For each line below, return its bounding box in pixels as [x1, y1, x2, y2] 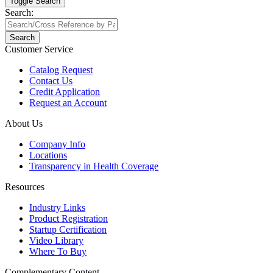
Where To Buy [29, 246, 87, 257]
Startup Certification [29, 224, 107, 235]
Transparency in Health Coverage [29, 161, 158, 171]
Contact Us [29, 76, 73, 86]
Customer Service [5, 44, 73, 54]
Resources [5, 182, 44, 192]
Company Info [29, 139, 85, 149]
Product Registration [29, 213, 108, 224]
